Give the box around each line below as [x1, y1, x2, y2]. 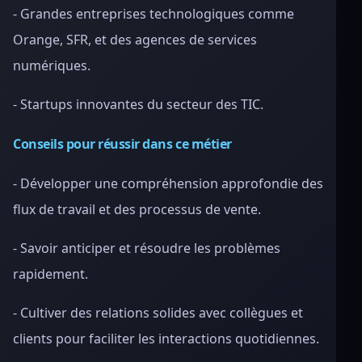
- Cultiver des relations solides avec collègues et [13, 304, 303, 322]
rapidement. [13, 265, 88, 283]
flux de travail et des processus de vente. [13, 200, 261, 218]
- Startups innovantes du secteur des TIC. [13, 95, 263, 113]
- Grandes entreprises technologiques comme [13, 5, 294, 23]
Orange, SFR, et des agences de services [13, 31, 257, 48]
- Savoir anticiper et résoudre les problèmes [13, 239, 280, 257]
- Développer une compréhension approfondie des [13, 175, 323, 192]
